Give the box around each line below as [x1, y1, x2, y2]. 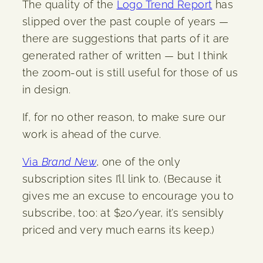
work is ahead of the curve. [22, 127, 161, 140]
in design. [22, 83, 71, 96]
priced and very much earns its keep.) [22, 223, 215, 236]
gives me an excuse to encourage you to [22, 189, 234, 202]
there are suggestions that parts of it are [22, 32, 230, 45]
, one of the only [96, 155, 181, 168]
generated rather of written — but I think [22, 49, 228, 62]
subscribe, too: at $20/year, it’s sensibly [22, 206, 224, 219]
